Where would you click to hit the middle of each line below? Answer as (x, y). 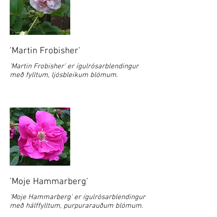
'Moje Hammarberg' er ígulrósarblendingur (77, 197)
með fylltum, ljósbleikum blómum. (64, 75)
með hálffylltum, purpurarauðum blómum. (76, 206)
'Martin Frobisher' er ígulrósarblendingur (74, 66)
